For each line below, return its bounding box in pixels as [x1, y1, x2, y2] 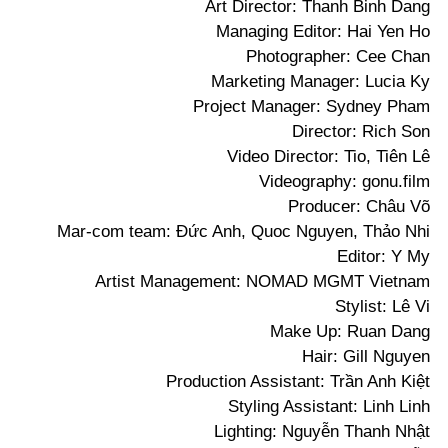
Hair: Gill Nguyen [302, 347, 430, 367]
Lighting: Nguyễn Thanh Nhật [214, 422, 430, 442]
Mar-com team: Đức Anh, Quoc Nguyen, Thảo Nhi [57, 222, 430, 242]
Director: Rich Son [292, 122, 430, 142]
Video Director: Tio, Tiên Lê [227, 147, 430, 167]
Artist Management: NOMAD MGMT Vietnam [95, 272, 430, 292]
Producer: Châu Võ [288, 197, 430, 217]
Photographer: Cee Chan [246, 47, 430, 67]
